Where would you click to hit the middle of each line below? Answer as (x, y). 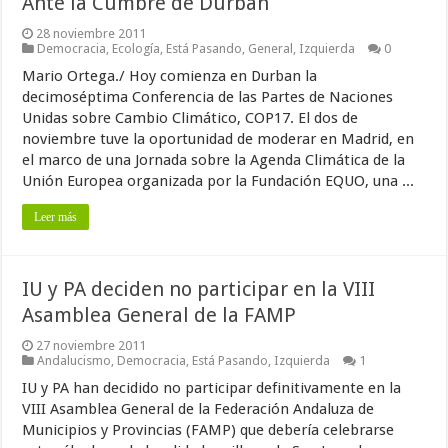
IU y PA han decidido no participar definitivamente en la (212, 388)
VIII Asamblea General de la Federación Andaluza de (198, 409)
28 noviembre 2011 (91, 34)
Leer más (56, 217)
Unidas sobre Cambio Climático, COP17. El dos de (190, 118)
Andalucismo (74, 361)
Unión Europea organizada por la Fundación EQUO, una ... (218, 181)
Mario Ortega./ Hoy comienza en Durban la (170, 76)
